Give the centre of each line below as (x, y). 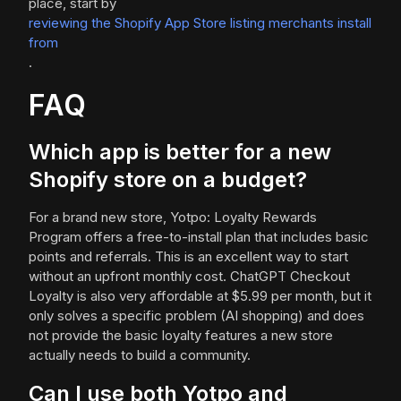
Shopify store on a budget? (168, 180)
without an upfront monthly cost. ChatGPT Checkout (189, 277)
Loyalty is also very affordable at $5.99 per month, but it (200, 296)
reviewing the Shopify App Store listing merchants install (200, 23)
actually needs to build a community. (140, 355)
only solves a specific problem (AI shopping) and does (196, 316)
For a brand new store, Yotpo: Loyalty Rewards (173, 218)
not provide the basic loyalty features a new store (181, 336)
